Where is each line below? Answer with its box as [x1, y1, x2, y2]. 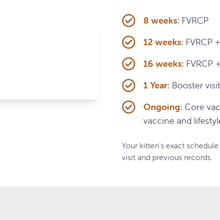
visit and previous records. [122, 152, 213, 163]
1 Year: [143, 80, 169, 91]
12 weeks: [143, 36, 183, 48]
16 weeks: [143, 58, 184, 70]
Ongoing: [143, 101, 182, 113]
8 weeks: [143, 15, 179, 27]
